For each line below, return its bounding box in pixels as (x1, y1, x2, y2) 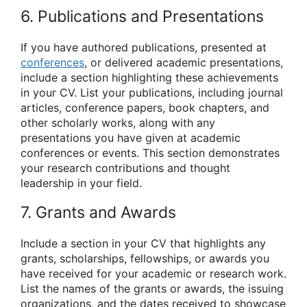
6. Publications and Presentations (21, 6, 264, 26)
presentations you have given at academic (21, 130, 241, 145)
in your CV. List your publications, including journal (21, 85, 283, 99)
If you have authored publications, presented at (21, 40, 267, 54)
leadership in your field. (21, 175, 142, 190)
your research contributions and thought (21, 160, 230, 175)
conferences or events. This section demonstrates (21, 145, 280, 160)
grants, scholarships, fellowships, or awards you (21, 251, 269, 266)
